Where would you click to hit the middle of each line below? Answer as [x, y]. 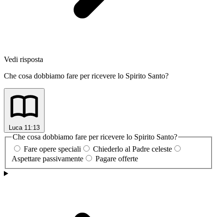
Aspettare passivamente [47, 159]
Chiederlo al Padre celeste [132, 149]
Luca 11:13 [24, 127]
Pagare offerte [117, 159]
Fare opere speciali [52, 149]
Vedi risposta [23, 59]
